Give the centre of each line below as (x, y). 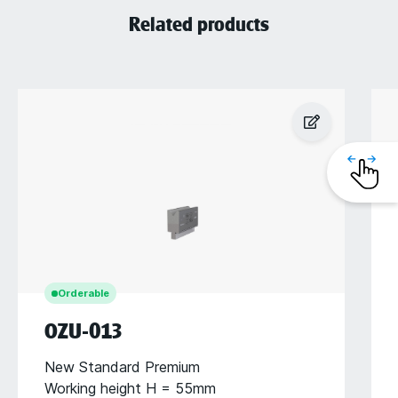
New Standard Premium (122, 367)
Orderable (84, 293)
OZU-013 (83, 331)
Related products (199, 25)
